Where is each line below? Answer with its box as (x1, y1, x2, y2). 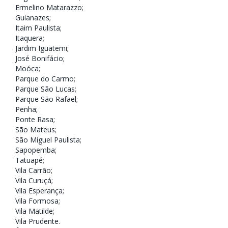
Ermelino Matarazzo (15, 3, 82, 13)
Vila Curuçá (15, 176, 51, 186)
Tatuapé (15, 155, 43, 165)
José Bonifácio (15, 53, 63, 64)
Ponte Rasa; (15, 115, 55, 125)
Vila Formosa (15, 196, 59, 206)
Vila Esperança (15, 186, 63, 196)
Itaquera (15, 33, 43, 43)
